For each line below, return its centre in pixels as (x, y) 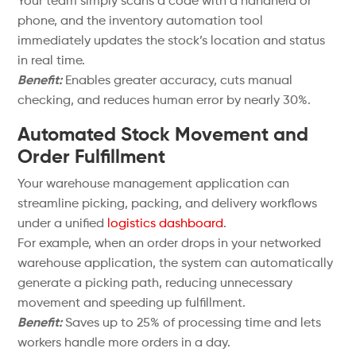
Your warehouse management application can (154, 184)
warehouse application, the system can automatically (176, 264)
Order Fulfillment (92, 157)
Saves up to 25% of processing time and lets (192, 323)
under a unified (63, 224)
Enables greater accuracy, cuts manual (178, 81)
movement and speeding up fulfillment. (132, 304)
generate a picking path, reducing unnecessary (155, 284)
